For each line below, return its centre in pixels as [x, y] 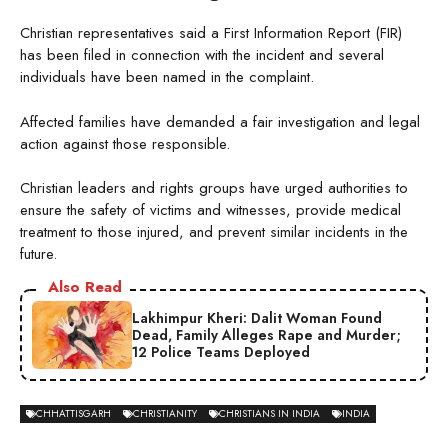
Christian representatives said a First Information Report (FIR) [211, 33]
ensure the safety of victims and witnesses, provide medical [210, 210]
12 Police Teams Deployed [221, 351]
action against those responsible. [125, 143]
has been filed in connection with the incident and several [202, 55]
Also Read [85, 287]
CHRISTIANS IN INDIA [269, 414]
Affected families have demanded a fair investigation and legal [220, 121]
